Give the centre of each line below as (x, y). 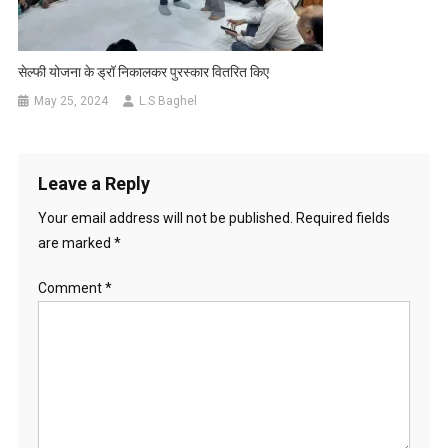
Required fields (342, 218)
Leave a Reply (93, 184)
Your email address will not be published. (165, 218)
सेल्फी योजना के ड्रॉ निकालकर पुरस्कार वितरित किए (144, 72)
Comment (71, 288)
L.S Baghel (168, 101)
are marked (75, 243)
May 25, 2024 (71, 101)
